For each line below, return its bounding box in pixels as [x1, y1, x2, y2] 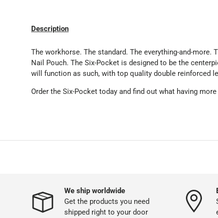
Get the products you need [64, 197, 149, 206]
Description [31, 24, 69, 34]
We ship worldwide [64, 186, 125, 195]
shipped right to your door [64, 207, 148, 217]
